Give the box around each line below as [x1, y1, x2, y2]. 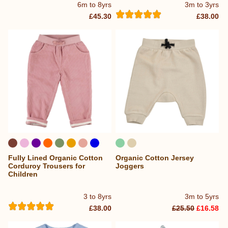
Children [8, 170, 38, 179]
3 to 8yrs [83, 192, 112, 201]
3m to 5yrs [185, 192, 219, 201]
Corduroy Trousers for [8, 162, 85, 170]
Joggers [116, 162, 145, 170]
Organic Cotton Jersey [116, 154, 194, 162]
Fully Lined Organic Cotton [8, 154, 103, 162]
